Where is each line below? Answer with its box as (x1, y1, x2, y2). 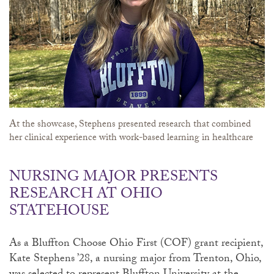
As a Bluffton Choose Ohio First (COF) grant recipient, (9, 234, 263, 254)
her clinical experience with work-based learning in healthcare (9, 130, 253, 147)
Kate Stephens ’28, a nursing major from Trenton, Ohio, (9, 250, 261, 269)
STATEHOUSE (9, 199, 109, 225)
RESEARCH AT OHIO (9, 182, 163, 208)
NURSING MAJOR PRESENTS (9, 165, 218, 191)
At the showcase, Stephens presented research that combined (9, 116, 251, 133)
